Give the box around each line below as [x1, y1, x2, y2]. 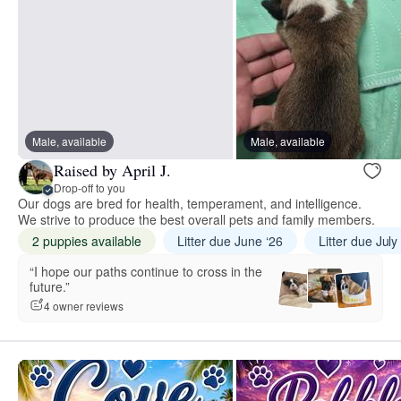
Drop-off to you [54, 179, 125, 195]
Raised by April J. [54, 158, 171, 181]
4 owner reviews [44, 297, 124, 313]
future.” [30, 277, 70, 296]
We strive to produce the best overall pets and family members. [18, 210, 376, 229]
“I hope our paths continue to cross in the [30, 262, 262, 281]
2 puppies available [32, 232, 141, 251]
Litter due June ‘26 [176, 232, 283, 251]
